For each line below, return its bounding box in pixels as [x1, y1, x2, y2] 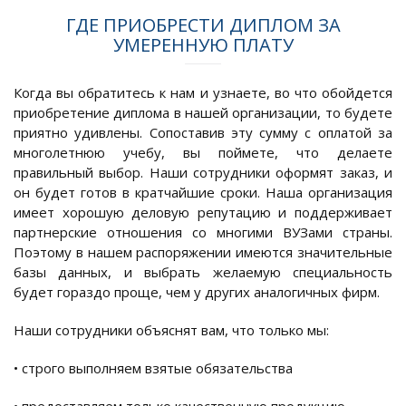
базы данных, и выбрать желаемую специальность [14, 262, 392, 281]
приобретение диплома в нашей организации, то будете [14, 102, 392, 121]
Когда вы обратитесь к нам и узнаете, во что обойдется [14, 82, 392, 101]
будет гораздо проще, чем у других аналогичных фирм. [14, 282, 380, 301]
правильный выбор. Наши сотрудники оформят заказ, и [14, 162, 392, 181]
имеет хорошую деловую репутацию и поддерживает [14, 202, 392, 221]
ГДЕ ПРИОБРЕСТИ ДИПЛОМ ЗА [65, 12, 341, 37]
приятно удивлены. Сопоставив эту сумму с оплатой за [14, 122, 392, 141]
